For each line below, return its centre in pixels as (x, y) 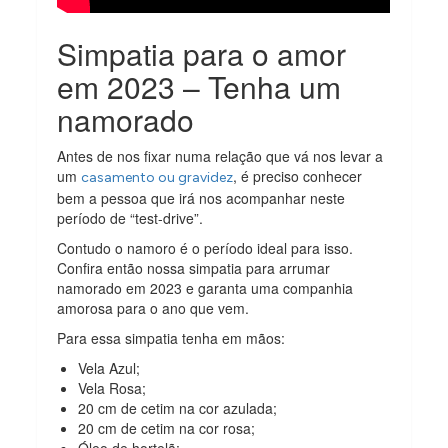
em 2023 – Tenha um (199, 86)
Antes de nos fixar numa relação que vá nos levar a (220, 155)
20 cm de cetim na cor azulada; (178, 407)
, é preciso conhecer (298, 175)
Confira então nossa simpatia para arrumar (194, 267)
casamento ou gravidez (157, 177)
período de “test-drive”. (130, 217)
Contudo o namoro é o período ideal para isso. (205, 247)
